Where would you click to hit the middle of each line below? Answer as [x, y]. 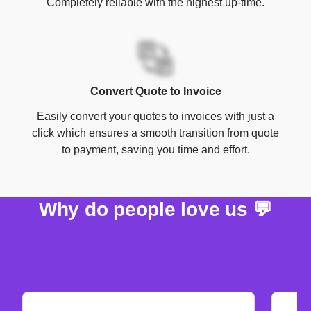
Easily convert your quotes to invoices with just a [155, 116]
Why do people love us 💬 [155, 209]
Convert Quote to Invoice [155, 91]
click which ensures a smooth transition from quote [155, 133]
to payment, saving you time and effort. [155, 149]
